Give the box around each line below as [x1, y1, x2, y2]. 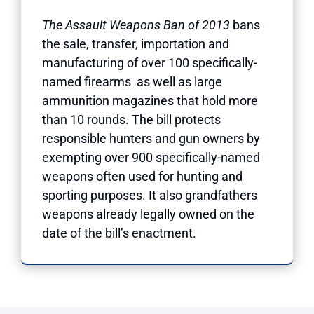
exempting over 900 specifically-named [42, 149, 260, 165]
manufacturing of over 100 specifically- [42, 55, 257, 70]
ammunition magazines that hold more [42, 93, 258, 108]
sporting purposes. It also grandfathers [42, 187, 257, 203]
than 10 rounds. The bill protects [42, 111, 221, 127]
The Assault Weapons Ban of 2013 [42, 17, 233, 32]
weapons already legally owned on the [42, 206, 254, 221]
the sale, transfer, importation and [42, 36, 229, 51]
